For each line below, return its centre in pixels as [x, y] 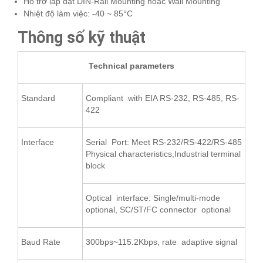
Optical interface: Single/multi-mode [153, 198]
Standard [38, 98]
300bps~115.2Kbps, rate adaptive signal [161, 242]
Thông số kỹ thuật [82, 37]
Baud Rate [41, 242]
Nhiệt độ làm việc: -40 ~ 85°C [78, 13]
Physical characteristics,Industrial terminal [163, 154]
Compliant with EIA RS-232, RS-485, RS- [163, 98]
